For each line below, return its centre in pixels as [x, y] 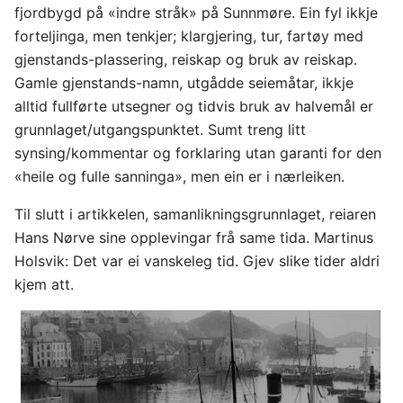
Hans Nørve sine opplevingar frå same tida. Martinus [194, 238]
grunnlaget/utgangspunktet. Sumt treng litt [160, 130]
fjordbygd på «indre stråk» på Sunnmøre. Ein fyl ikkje [196, 13]
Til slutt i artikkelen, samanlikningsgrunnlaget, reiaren [195, 215]
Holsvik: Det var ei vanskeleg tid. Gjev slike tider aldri [197, 261]
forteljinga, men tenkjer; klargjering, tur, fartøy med [189, 36]
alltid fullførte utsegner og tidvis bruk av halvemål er [194, 107]
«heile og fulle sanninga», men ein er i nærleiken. [179, 177]
